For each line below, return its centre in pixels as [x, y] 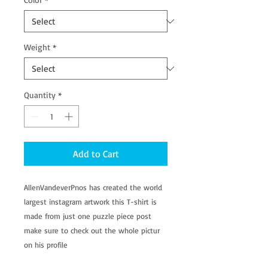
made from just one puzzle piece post [88, 216]
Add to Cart [96, 154]
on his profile [46, 245]
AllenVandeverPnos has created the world [93, 188]
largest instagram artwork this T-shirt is [90, 202]
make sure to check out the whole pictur [92, 231]
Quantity [40, 95]
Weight [37, 47]
